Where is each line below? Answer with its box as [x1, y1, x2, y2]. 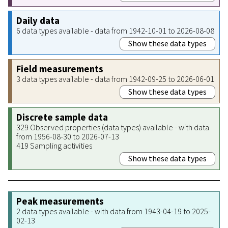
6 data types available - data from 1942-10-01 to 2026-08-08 [16, 25, 214, 36]
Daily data [16, 14, 60, 26]
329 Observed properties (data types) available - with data [16, 122, 209, 132]
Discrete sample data [16, 111, 108, 123]
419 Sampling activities [16, 140, 92, 151]
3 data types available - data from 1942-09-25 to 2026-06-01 [16, 73, 214, 84]
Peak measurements [16, 195, 104, 207]
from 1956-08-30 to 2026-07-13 [16, 131, 119, 141]
